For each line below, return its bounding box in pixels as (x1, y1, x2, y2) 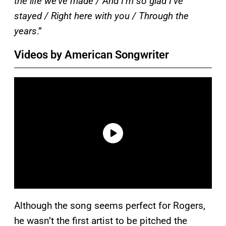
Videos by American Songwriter (14, 48, 169, 61)
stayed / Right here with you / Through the (14, 10, 189, 22)
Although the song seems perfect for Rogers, (14, 200, 205, 212)
